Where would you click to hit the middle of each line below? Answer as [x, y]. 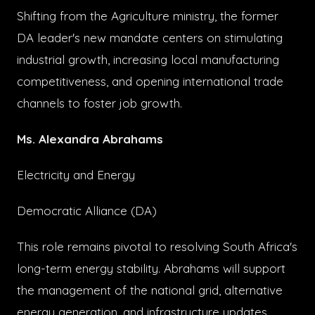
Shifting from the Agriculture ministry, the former [148, 15]
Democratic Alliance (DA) [87, 210]
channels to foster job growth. [99, 103]
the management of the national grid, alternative [150, 290]
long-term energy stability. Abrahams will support [151, 268]
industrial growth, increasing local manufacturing [148, 59]
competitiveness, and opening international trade [150, 81]
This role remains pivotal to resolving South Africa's [157, 246]
